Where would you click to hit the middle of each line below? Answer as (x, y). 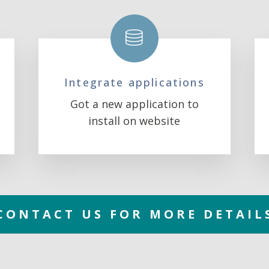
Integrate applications (134, 82)
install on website (134, 121)
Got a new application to (134, 104)
